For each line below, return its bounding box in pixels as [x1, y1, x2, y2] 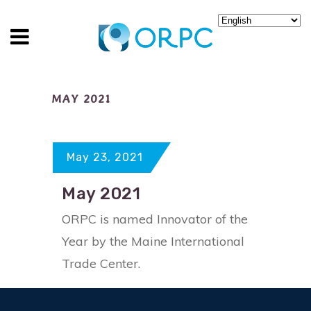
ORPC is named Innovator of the [62, 211, 248, 227]
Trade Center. [62, 255, 140, 271]
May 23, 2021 [67, 151, 143, 164]
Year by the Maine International [62, 233, 244, 249]
